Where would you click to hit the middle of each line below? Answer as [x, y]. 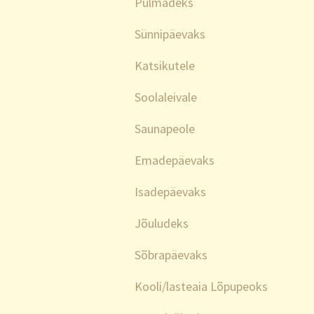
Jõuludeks [162, 223]
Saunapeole [165, 129]
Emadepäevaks [175, 160]
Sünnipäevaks [170, 34]
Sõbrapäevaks [171, 255]
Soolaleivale [166, 97]
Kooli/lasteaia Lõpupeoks [201, 286]
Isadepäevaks [170, 192]
